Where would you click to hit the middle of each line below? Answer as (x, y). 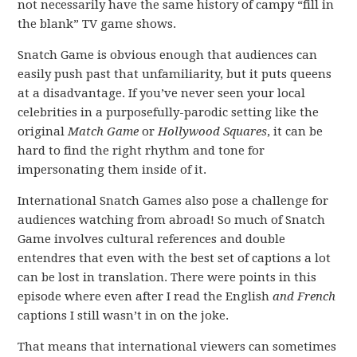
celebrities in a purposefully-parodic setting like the (169, 112)
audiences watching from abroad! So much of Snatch (172, 220)
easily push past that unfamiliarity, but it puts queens (175, 74)
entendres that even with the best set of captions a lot (175, 258)
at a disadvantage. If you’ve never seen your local (162, 93)
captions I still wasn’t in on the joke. (124, 316)
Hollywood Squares (213, 131)
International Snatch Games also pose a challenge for (173, 201)
